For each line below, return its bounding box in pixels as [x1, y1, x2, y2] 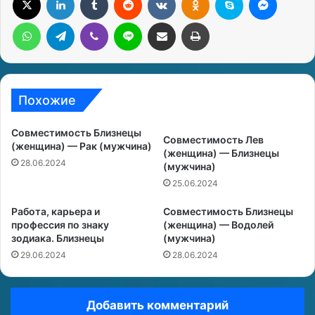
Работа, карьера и [11, 205, 100, 217]
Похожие [18, 93, 76, 108]
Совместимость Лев [163, 134, 264, 146]
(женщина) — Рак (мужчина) [11, 140, 152, 152]
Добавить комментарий [86, 298, 229, 312]
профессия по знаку [11, 219, 109, 231]
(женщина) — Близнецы [163, 147, 279, 159]
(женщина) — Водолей [163, 219, 274, 231]
